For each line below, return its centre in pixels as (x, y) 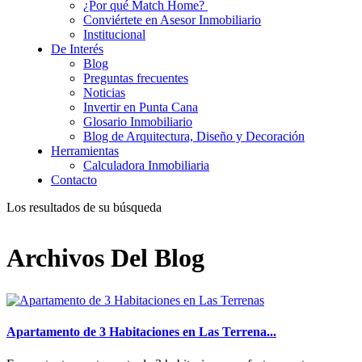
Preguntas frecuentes (136, 78)
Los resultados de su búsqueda (84, 207)
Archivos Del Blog (105, 258)
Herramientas (85, 151)
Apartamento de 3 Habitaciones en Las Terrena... (141, 332)
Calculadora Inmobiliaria (146, 165)
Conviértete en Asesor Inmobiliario (172, 20)
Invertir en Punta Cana (141, 107)
